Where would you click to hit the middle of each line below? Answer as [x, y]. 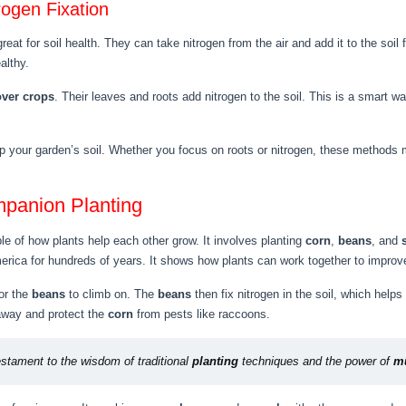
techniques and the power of [316, 361]
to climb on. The [111, 294]
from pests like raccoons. [202, 314]
